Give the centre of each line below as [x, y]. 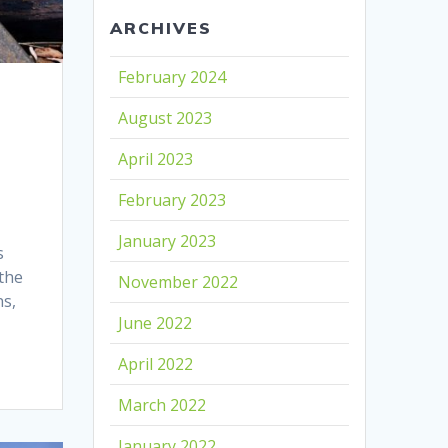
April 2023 [156, 159]
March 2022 [162, 405]
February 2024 [172, 77]
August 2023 [165, 118]
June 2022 [155, 323]
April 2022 [156, 364]
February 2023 [172, 200]
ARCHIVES [161, 28]
